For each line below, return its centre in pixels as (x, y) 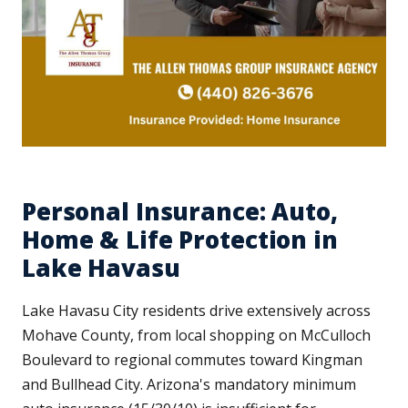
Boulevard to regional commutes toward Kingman (192, 360)
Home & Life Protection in (180, 240)
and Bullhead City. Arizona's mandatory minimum (189, 385)
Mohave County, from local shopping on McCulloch (196, 336)
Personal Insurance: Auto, (180, 212)
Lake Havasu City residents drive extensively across (196, 311)
